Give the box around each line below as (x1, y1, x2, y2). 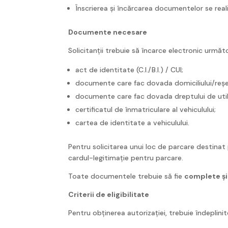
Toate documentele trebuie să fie (68, 171, 185, 181)
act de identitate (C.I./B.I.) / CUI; (75, 65, 184, 74)
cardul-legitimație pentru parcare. (68, 153, 184, 162)
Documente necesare (68, 27, 148, 37)
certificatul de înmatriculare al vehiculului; (75, 104, 216, 114)
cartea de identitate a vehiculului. (75, 118, 190, 127)
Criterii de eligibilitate (68, 189, 150, 199)
